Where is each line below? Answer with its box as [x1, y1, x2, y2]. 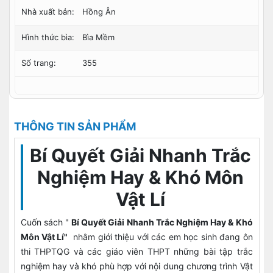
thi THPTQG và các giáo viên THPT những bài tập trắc [20, 246, 253, 257]
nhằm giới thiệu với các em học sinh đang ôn [68, 232, 253, 242]
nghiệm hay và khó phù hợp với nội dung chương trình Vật [20, 261, 253, 271]
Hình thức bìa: [21, 32, 74, 42]
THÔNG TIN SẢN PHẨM [13, 120, 136, 133]
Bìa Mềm [82, 32, 115, 42]
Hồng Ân [82, 7, 116, 16]
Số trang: [21, 58, 56, 68]
